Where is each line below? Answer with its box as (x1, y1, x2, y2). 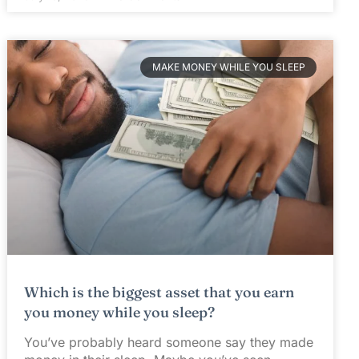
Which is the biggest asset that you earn (24, 283, 295, 302)
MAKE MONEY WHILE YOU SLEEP (151, 61, 305, 74)
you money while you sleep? (24, 303, 216, 322)
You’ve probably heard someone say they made (24, 334, 314, 351)
